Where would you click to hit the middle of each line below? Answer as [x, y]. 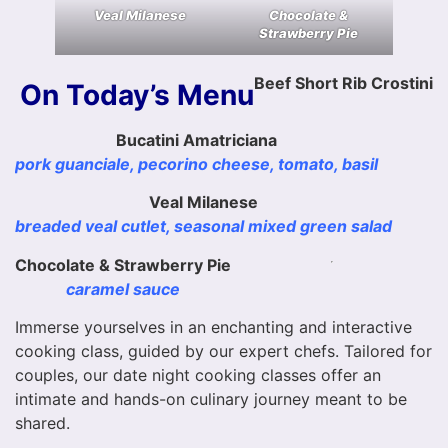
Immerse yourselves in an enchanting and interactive [213, 327]
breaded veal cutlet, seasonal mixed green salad [203, 226]
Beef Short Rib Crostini [343, 83]
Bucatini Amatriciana [196, 140]
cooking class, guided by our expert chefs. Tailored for [223, 351]
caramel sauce [123, 288]
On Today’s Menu [137, 95]
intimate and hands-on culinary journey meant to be [211, 399]
